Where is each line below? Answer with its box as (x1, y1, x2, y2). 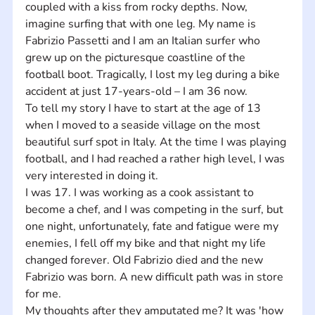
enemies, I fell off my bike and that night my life (25, 235, 269, 251)
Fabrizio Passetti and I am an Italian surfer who (25, 32, 263, 49)
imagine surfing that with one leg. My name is (25, 15, 259, 32)
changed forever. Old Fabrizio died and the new (25, 252, 266, 268)
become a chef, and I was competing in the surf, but (25, 201, 286, 217)
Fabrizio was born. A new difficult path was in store (25, 269, 286, 285)
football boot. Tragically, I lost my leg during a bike (25, 66, 283, 82)
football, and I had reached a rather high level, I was (25, 150, 288, 167)
